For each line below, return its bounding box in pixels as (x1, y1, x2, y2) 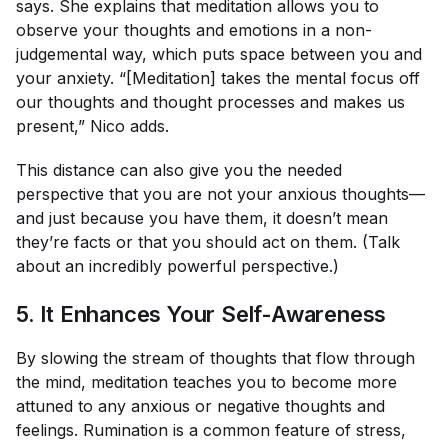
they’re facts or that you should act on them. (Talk (16, 232, 400, 252)
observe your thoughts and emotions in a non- (16, 20, 372, 40)
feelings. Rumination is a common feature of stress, (16, 420, 406, 440)
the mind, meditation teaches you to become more (16, 372, 397, 392)
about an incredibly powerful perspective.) (16, 256, 339, 276)
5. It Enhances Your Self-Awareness (16, 301, 387, 327)
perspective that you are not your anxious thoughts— (16, 184, 425, 204)
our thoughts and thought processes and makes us (16, 92, 405, 112)
